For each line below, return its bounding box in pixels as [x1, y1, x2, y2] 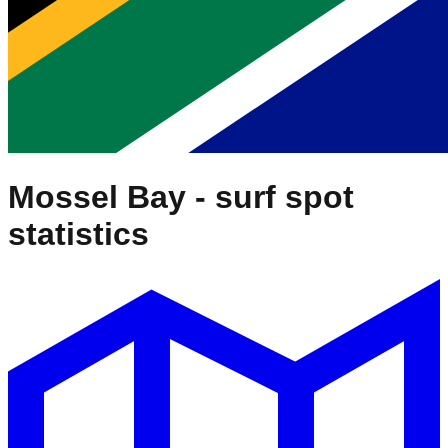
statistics [8, 215, 149, 252]
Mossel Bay [8, 178, 186, 215]
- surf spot [186, 178, 354, 215]
